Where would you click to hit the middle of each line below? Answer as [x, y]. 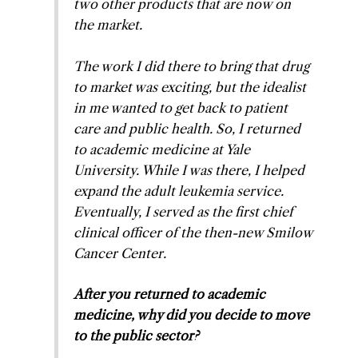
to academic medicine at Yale [162, 149]
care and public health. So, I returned [187, 128]
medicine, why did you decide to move [192, 315]
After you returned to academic [170, 294]
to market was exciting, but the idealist [190, 87]
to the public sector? [137, 336]
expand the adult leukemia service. [179, 191]
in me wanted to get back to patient [181, 107]
